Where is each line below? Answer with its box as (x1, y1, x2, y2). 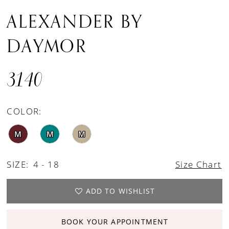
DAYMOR (7, 32, 87, 61)
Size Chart (175, 158, 222, 170)
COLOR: (7, 105, 42, 118)
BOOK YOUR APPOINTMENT (61, 217, 169, 227)
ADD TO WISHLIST (85, 186, 155, 196)
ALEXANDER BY (7, 8, 143, 37)
